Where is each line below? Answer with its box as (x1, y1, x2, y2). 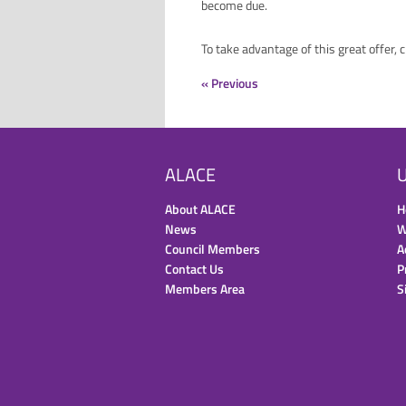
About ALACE (165, 199, 236, 218)
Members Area (165, 279, 245, 298)
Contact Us (165, 259, 224, 278)
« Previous (201, 73, 258, 92)
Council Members (165, 239, 260, 258)
